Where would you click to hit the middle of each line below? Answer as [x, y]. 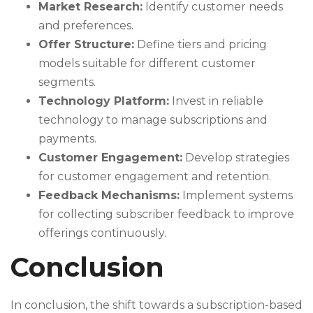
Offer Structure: [86, 44]
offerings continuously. [102, 233]
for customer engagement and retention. [155, 176]
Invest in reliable [216, 101]
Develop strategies [236, 157]
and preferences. [86, 25]
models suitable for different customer [147, 63]
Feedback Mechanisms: [109, 195]
